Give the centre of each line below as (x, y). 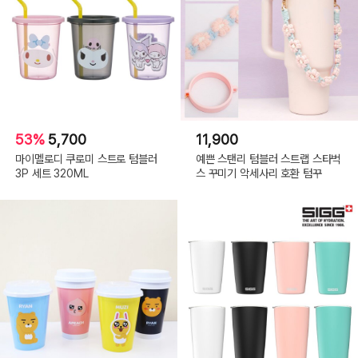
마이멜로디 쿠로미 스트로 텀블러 (86, 159)
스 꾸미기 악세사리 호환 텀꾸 (259, 173)
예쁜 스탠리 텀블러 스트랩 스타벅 (268, 159)
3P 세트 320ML (52, 173)
